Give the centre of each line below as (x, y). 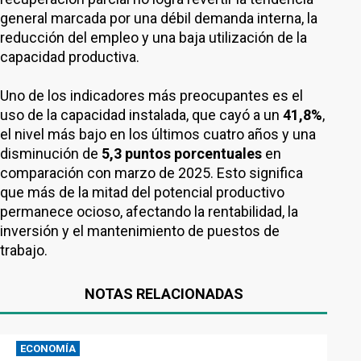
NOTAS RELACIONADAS (164, 294)
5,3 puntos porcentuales (182, 154)
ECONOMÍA (48, 349)
